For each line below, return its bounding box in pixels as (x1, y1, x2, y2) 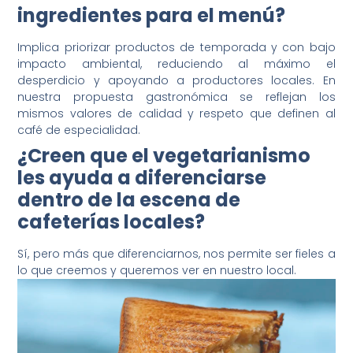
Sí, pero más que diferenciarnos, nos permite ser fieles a (17, 246, 336, 262)
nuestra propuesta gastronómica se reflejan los (17, 89, 336, 106)
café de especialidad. (17, 122, 141, 139)
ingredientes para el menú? (17, 2, 286, 29)
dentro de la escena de (17, 187, 241, 214)
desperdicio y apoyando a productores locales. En (17, 72, 336, 89)
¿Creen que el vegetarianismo (17, 143, 311, 169)
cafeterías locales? (17, 209, 206, 236)
